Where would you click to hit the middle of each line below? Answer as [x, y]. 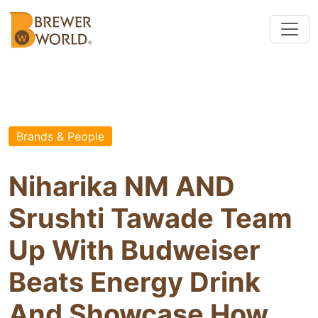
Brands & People [60, 136]
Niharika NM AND [122, 186]
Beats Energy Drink [135, 282]
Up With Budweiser [135, 250]
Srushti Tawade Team [150, 218]
